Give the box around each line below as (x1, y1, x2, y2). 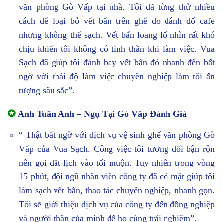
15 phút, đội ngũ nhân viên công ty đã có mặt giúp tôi (19, 171, 215, 181)
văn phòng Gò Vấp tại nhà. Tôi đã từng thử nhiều (19, 1, 215, 12)
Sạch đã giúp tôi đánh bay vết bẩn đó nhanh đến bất (19, 57, 215, 67)
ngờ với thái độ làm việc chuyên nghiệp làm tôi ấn (19, 71, 215, 81)
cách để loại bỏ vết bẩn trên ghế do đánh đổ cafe (19, 15, 215, 26)
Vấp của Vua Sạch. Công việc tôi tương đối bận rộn (19, 143, 215, 154)
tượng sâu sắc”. (19, 85, 75, 95)
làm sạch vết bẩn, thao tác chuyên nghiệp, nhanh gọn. (19, 185, 215, 195)
